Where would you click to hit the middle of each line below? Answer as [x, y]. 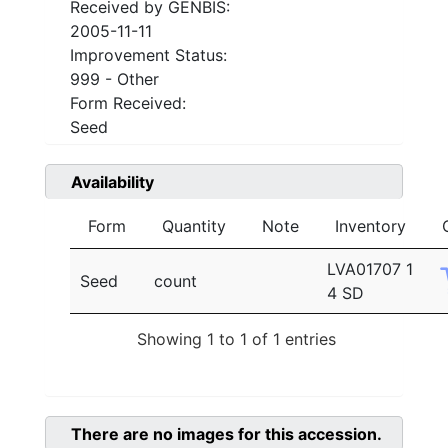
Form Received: [128, 103]
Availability [112, 182]
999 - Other [114, 79]
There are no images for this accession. [226, 433]
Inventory [370, 226]
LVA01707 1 [370, 269]
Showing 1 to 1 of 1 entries [236, 338]
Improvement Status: [148, 55]
